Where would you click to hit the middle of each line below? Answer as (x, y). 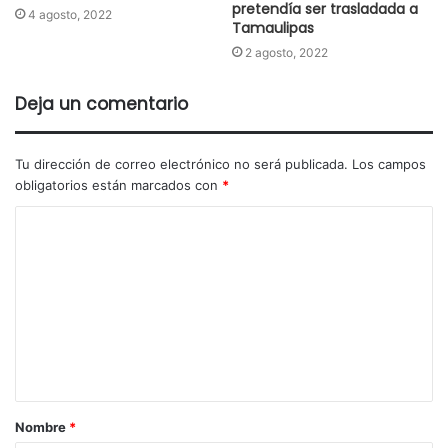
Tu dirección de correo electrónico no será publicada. (181, 164)
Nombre (42, 427)
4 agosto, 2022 (70, 15)
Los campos (389, 164)
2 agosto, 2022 (286, 53)
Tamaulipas (273, 28)
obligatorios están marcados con (118, 185)
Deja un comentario (101, 104)
